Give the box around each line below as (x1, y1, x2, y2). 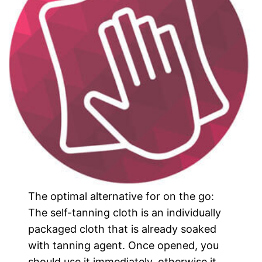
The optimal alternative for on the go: (28, 190, 215, 202)
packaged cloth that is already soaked (28, 223, 217, 235)
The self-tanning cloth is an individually (28, 206, 222, 219)
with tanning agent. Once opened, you (28, 239, 219, 251)
